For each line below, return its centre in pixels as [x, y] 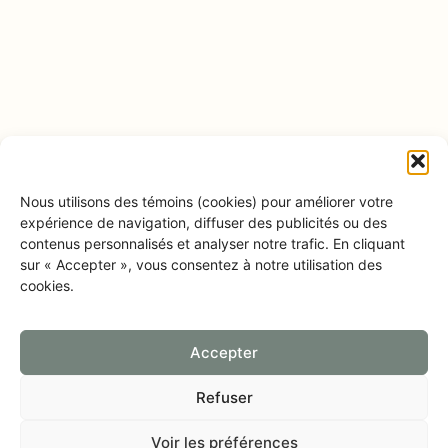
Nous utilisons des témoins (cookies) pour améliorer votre [206, 201]
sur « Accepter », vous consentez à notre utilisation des [201, 264]
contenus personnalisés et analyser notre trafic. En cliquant [212, 243]
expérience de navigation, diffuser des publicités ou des [203, 222]
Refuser [224, 397]
